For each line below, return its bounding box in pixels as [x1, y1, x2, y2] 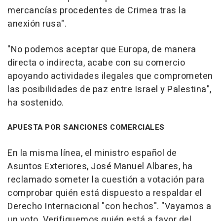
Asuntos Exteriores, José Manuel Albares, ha [7, 160, 193, 174]
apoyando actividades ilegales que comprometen [7, 70, 213, 83]
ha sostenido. [7, 96, 64, 110]
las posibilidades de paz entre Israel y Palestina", [7, 83, 212, 97]
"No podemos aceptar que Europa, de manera [7, 43, 196, 57]
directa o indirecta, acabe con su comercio [7, 56, 185, 70]
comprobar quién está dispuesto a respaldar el [7, 186, 202, 200]
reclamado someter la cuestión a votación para [7, 173, 205, 187]
